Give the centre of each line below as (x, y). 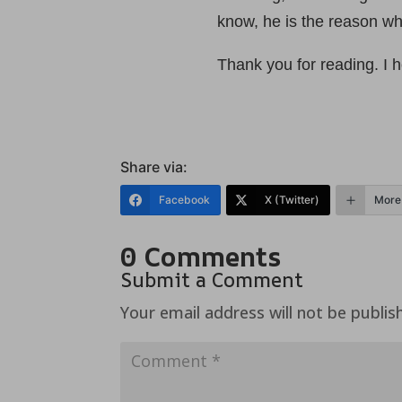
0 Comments (201, 256)
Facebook (185, 199)
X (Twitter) (293, 199)
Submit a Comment (212, 280)
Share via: (154, 166)
